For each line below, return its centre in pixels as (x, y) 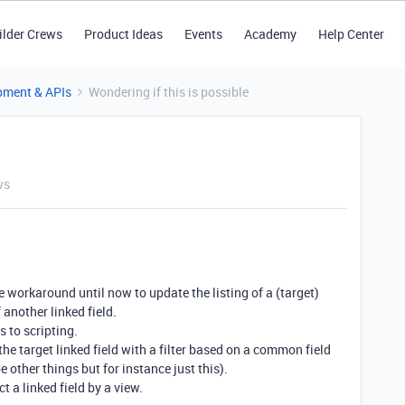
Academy (270, 34)
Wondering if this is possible (169, 92)
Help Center (351, 34)
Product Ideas (123, 34)
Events (203, 34)
